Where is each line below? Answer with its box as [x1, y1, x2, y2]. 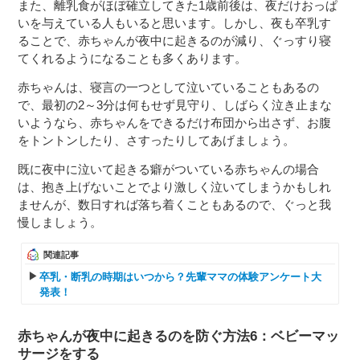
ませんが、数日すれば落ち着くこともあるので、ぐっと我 [18, 197, 332, 211]
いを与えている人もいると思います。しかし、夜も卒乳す [18, 15, 332, 30]
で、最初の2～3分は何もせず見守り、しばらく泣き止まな [18, 97, 333, 112]
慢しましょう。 [18, 215, 103, 229]
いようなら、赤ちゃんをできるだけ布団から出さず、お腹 [18, 115, 332, 129]
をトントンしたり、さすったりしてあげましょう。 [18, 133, 296, 147]
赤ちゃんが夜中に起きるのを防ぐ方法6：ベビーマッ [18, 328, 340, 343]
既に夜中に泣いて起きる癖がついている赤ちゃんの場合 [18, 162, 320, 176]
